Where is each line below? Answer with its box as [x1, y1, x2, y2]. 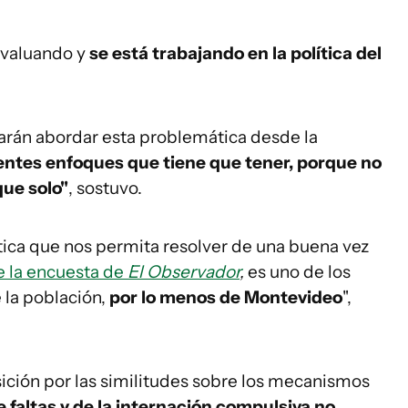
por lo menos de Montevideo [109, 287, 342, 308]
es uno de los [244, 261, 351, 282]
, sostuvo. [68, 178, 142, 199]
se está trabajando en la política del [89, 43, 382, 64]
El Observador [127, 261, 240, 282]
